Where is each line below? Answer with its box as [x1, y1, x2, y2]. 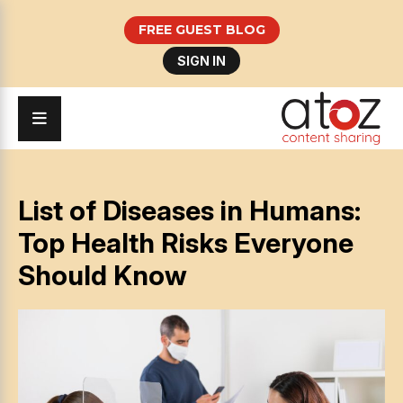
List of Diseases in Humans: [18, 194, 361, 228]
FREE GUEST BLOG [138, 22, 265, 38]
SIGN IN [177, 53, 226, 68]
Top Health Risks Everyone [18, 227, 354, 260]
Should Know [18, 259, 187, 292]
